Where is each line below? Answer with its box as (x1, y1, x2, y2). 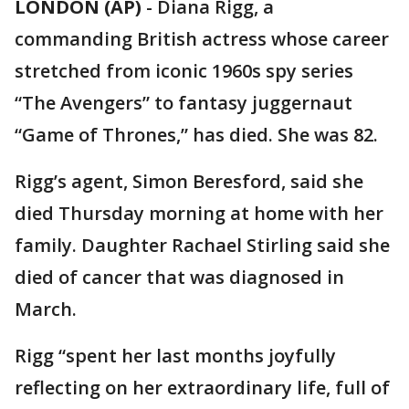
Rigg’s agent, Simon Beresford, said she (15, 169, 363, 194)
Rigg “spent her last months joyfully (15, 343, 336, 368)
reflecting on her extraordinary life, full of (15, 375, 390, 400)
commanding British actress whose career (15, 26, 389, 51)
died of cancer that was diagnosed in (15, 265, 344, 289)
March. (15, 297, 77, 321)
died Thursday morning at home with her (15, 201, 383, 225)
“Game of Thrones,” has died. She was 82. (15, 122, 378, 147)
